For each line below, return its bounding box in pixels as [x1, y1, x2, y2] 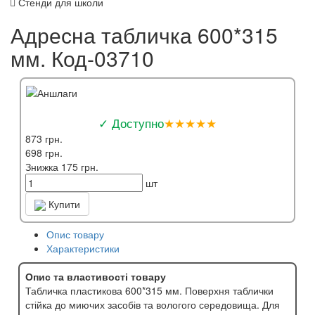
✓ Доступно [98, 113, 164, 131]
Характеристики [46, 241, 120, 256]
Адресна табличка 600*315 [11, 19, 278, 50]
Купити [46, 196, 80, 211]
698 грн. [25, 145, 63, 160]
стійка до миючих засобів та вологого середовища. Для [25, 297, 280, 312]
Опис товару [46, 227, 104, 242]
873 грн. [25, 131, 63, 146]
